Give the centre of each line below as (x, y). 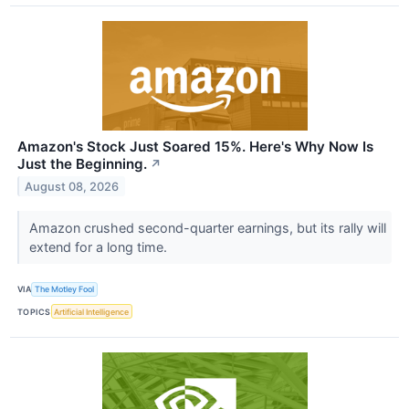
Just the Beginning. (82, 163)
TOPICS (34, 311)
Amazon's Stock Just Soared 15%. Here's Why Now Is (195, 146)
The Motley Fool (65, 289)
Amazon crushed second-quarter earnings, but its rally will (207, 227)
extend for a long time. (100, 246)
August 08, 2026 (72, 186)
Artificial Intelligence (92, 311)
